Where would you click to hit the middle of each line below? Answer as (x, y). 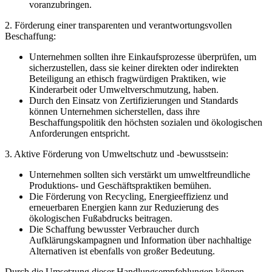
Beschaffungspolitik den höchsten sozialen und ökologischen (146, 123)
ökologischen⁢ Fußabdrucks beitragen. (101, 219)
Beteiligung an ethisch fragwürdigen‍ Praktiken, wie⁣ (127, 79)
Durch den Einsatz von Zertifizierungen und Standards (134, 101)
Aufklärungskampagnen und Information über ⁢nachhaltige (140, 240)
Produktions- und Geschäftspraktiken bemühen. (120, 186)
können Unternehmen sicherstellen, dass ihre (114, 112)
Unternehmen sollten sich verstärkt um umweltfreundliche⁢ (140, 175)
